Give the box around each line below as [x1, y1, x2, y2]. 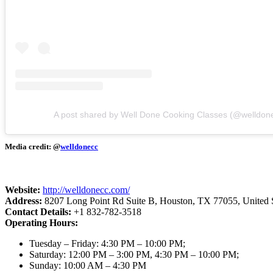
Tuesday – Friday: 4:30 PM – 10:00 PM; [29, 238, 185, 249]
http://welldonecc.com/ [43, 184, 130, 195]
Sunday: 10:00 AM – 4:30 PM [29, 260, 146, 271]
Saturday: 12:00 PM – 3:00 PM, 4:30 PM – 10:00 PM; [29, 249, 239, 260]
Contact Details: [5, 206, 74, 217]
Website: [5, 184, 43, 195]
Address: [5, 195, 44, 206]
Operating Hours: [5, 217, 78, 228]
